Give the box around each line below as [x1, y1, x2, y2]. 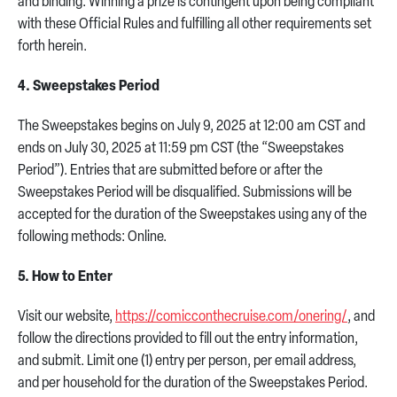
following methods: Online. [18, 230, 167, 245]
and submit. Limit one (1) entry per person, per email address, [18, 354, 356, 370]
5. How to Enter [18, 269, 113, 285]
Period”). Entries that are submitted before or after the [18, 163, 323, 179]
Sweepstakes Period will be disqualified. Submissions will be [18, 185, 352, 201]
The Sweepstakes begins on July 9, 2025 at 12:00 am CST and [18, 119, 365, 135]
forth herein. [18, 39, 87, 55]
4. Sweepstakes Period [18, 79, 160, 95]
